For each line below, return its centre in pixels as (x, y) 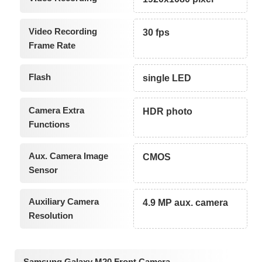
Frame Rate (52, 45)
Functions (49, 124)
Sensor (43, 170)
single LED (167, 78)
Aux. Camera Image (68, 156)
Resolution (51, 215)
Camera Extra (56, 110)
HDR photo (168, 111)
